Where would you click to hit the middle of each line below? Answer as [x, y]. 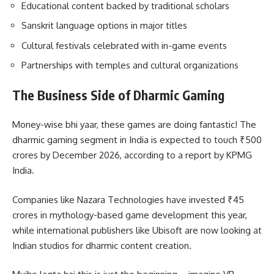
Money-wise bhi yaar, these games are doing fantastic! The [134, 125]
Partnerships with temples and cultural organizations [130, 65]
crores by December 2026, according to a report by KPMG [132, 155]
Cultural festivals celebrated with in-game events [124, 45]
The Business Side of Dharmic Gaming [118, 95]
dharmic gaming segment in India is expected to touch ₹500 [137, 140]
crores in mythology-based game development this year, [130, 215]
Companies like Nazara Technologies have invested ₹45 [128, 199]
